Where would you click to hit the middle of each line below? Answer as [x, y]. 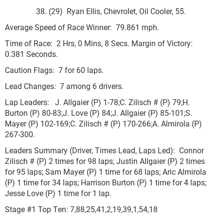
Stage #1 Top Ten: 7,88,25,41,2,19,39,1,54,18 [81, 209]
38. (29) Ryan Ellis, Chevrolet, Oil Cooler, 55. [95, 11]
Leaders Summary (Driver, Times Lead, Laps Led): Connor [104, 150]
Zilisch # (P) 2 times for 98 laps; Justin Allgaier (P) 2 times [105, 161]
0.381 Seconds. [31, 54]
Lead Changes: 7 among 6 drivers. [64, 86]
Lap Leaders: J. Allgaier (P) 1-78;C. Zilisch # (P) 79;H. [97, 102]
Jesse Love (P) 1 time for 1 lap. [58, 193]
